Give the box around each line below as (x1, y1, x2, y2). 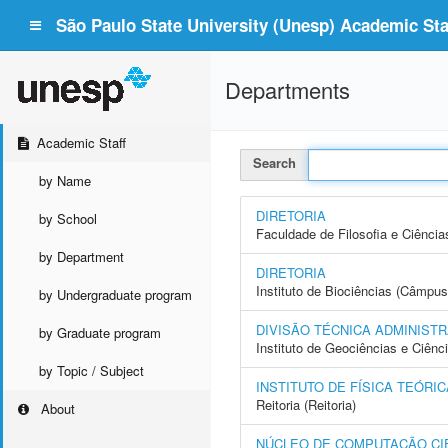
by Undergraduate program (39, 285, 192, 304)
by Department (39, 247, 124, 266)
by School (39, 209, 97, 228)
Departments (225, 74, 350, 105)
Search (253, 153, 296, 172)
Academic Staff (37, 133, 127, 152)
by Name (39, 171, 91, 190)
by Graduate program (39, 323, 161, 342)
